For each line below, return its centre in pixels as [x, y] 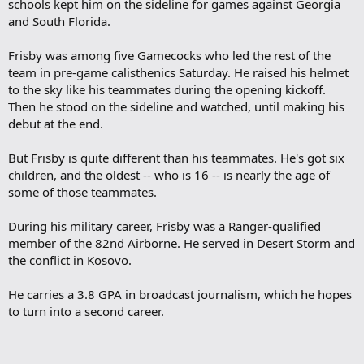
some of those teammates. [82, 191]
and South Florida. [59, 21]
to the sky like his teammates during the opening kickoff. [167, 89]
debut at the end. [56, 123]
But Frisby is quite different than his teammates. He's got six [176, 157]
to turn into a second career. [86, 311]
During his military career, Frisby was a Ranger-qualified [165, 225]
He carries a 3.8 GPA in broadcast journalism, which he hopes [180, 294]
